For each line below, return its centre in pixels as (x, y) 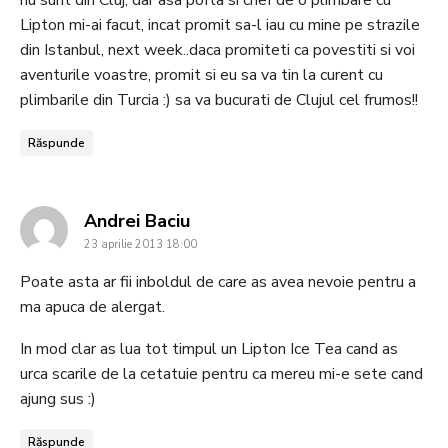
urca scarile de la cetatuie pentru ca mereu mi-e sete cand (221, 373)
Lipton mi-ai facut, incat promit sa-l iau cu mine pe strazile (220, 24)
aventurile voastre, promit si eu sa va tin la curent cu (201, 74)
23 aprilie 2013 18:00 (140, 244)
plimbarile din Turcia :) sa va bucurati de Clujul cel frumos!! (219, 99)
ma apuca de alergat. (92, 306)
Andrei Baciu (137, 220)
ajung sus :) (58, 398)
